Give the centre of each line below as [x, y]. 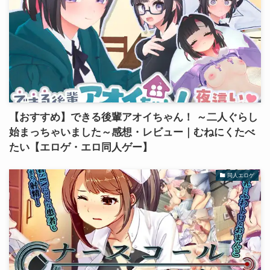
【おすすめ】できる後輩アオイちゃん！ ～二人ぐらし [133, 118]
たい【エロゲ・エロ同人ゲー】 [80, 148]
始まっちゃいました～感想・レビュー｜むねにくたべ [132, 133]
